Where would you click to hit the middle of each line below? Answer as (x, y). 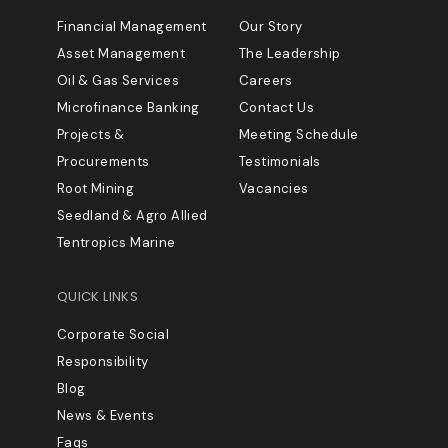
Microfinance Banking (128, 108)
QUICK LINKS (97, 297)
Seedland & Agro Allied (132, 216)
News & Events (105, 416)
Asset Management (121, 54)
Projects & (90, 135)
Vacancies (274, 189)
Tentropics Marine (116, 243)
